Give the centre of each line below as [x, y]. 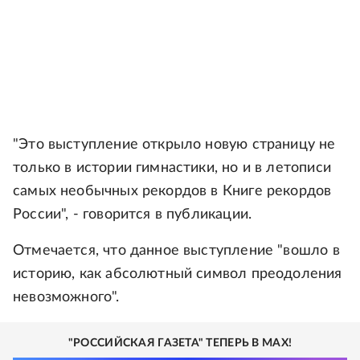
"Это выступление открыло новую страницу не [174, 145]
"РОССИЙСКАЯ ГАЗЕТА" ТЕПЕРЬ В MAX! [180, 343]
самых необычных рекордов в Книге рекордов [172, 191]
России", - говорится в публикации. [133, 215]
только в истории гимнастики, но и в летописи [172, 168]
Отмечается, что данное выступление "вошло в [176, 251]
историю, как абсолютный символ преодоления [178, 274]
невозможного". [66, 297]
